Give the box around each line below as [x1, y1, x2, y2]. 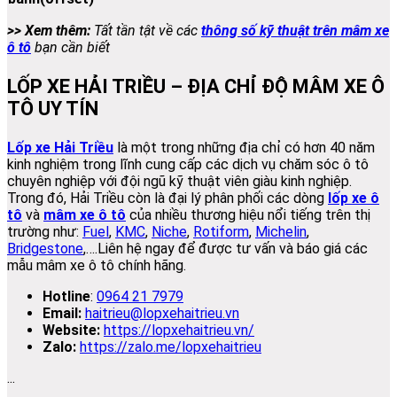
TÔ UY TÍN [7, 97, 98, 121]
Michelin [255, 223, 307, 241]
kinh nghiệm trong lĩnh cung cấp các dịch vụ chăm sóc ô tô [7, 156, 369, 174]
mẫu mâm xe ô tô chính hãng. [7, 257, 186, 275]
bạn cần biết [31, 39, 110, 57]
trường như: [7, 223, 82, 241]
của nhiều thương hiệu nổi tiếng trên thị [126, 206, 370, 224]
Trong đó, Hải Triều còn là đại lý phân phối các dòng [7, 190, 328, 207]
